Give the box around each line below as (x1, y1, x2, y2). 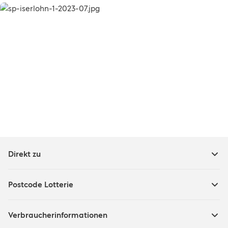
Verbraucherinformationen (8, 211, 107, 219)
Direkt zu (8, 150, 41, 158)
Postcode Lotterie (8, 180, 73, 189)
